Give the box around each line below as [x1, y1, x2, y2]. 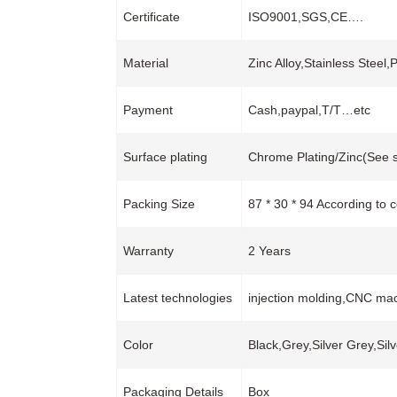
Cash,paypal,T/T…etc [247, 103, 370, 118]
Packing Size [122, 197, 195, 212]
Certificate [122, 10, 180, 25]
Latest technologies [122, 291, 232, 306]
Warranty [122, 244, 174, 259]
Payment [122, 103, 173, 118]
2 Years [247, 244, 291, 259]
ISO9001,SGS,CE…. [247, 10, 363, 25]
